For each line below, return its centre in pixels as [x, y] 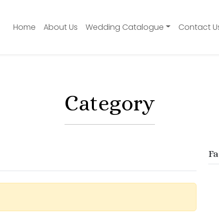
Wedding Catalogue [125, 27]
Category [109, 103]
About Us [61, 27]
